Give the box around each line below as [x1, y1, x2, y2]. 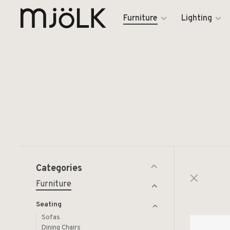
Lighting [181, 13, 213, 24]
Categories [36, 163, 82, 175]
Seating [36, 200, 62, 209]
